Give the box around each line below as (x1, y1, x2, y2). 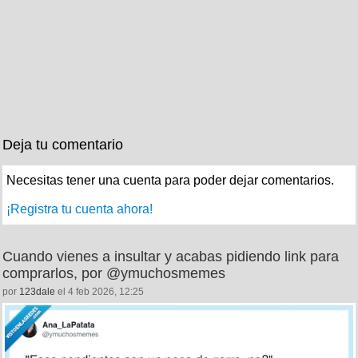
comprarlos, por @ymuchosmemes (2, 265, 225, 281)
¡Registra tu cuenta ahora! (6, 201, 153, 216)
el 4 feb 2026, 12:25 (55, 285, 144, 297)
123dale (19, 285, 55, 297)
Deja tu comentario (2, 136, 123, 153)
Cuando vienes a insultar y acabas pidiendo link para (2, 248, 339, 265)
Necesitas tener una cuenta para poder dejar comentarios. (6, 173, 334, 187)
